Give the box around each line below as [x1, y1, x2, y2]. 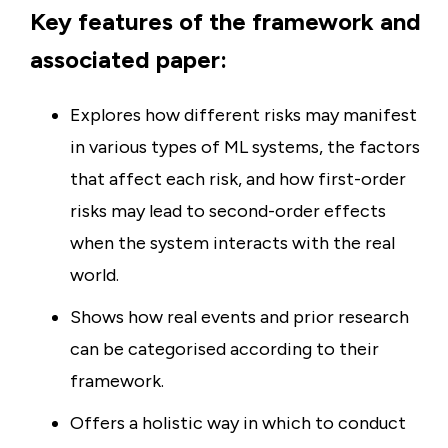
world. [70, 264, 119, 286]
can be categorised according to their [70, 338, 379, 360]
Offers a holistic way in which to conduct [70, 412, 406, 434]
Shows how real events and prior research [70, 306, 409, 328]
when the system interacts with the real [70, 232, 395, 254]
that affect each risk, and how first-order [70, 168, 406, 190]
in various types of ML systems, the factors [70, 136, 420, 158]
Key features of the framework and [30, 7, 421, 36]
